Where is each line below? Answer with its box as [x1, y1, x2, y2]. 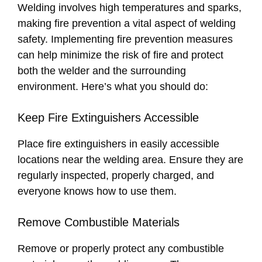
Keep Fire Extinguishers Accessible [18, 111, 199, 125]
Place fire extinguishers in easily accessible [18, 138, 219, 150]
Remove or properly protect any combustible [18, 243, 224, 255]
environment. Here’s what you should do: [18, 81, 208, 93]
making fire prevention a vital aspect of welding [18, 18, 236, 30]
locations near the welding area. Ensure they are [18, 154, 243, 166]
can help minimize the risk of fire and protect [18, 49, 223, 61]
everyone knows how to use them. [18, 185, 177, 198]
